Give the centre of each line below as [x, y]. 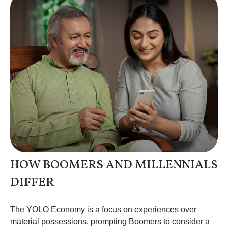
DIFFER [32, 182]
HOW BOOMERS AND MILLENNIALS [114, 165]
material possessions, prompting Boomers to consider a [110, 221]
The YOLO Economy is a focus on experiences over [103, 209]
